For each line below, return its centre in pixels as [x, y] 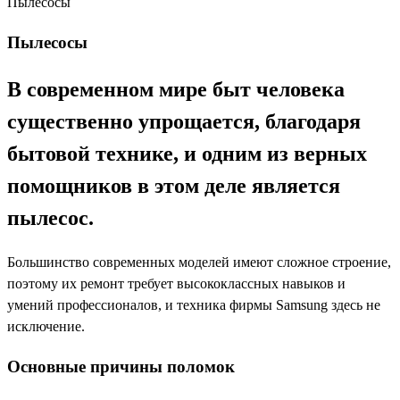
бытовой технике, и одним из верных [187, 154]
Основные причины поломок [121, 366]
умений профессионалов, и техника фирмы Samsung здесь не [194, 304]
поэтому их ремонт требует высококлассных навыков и [176, 283]
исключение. [46, 326]
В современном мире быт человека [176, 90]
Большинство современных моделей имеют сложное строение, [199, 262]
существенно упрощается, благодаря [184, 122]
